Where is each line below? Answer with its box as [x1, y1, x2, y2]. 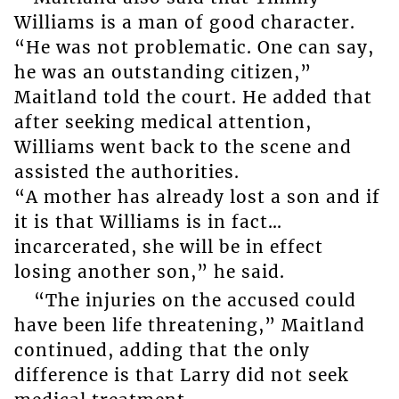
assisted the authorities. [13, 160, 240, 183]
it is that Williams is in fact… [13, 210, 282, 232]
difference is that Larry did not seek [13, 364, 348, 387]
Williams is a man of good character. [13, 11, 355, 33]
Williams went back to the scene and [13, 135, 352, 158]
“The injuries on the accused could [33, 289, 356, 312]
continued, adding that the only [13, 339, 310, 362]
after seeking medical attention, [13, 110, 312, 133]
